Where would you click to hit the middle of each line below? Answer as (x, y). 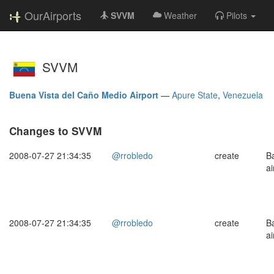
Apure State (195, 94)
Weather (180, 15)
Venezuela (243, 94)
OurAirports (53, 15)
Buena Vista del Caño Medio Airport (84, 94)
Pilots (237, 15)
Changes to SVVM (55, 131)
